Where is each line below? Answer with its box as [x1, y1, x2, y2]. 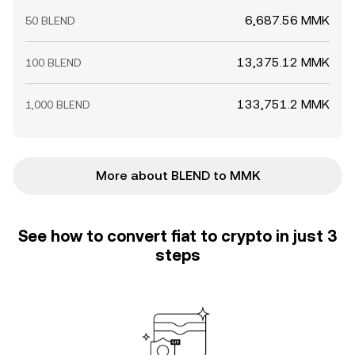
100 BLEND [25, 56, 82, 69]
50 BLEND [25, 14, 75, 27]
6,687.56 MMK [245, 13, 330, 28]
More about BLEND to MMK [95, 168, 260, 183]
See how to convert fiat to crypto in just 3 [18, 227, 337, 246]
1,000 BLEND [25, 98, 90, 111]
